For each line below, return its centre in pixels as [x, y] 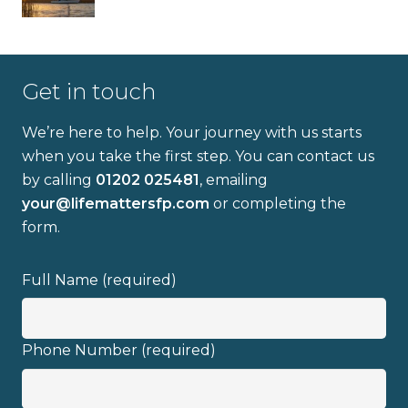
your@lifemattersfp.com [116, 204]
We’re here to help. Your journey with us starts [192, 133]
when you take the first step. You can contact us [198, 156]
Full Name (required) [99, 280]
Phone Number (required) [119, 351]
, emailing [234, 180]
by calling [59, 180]
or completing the [280, 204]
